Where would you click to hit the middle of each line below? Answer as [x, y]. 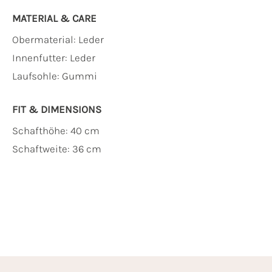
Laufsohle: [37, 76]
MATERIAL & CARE [54, 18]
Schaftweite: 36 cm [57, 149]
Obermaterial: [45, 39]
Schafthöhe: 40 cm [56, 131]
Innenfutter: [41, 58]
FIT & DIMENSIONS [57, 109]
